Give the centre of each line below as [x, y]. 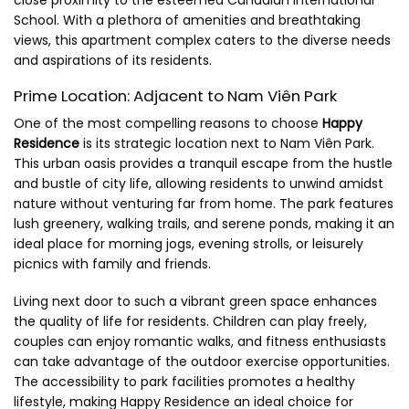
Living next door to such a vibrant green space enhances [195, 301]
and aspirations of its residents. [113, 60]
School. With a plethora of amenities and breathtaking [187, 20]
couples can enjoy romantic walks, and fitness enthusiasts [200, 341]
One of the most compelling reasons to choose [168, 124]
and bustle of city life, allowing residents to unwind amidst [199, 184]
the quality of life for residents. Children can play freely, [190, 321]
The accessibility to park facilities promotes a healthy [184, 381]
